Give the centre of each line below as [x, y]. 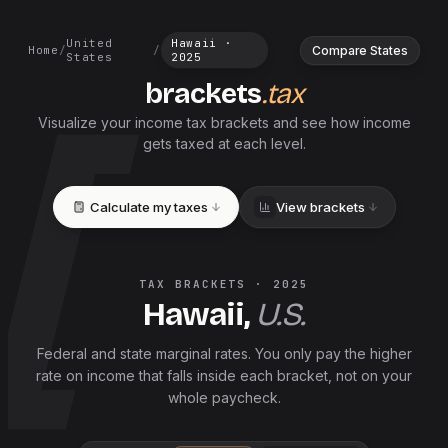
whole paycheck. [224, 398]
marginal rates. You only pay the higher [281, 354]
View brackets [320, 207]
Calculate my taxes [148, 207]
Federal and [78, 354]
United [89, 43]
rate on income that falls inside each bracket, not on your [224, 376]
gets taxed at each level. [224, 143]
